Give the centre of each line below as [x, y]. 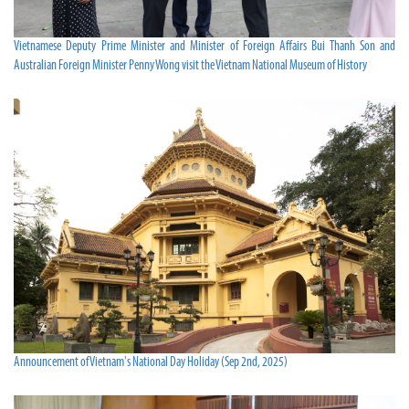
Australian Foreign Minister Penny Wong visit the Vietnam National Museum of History [190, 67]
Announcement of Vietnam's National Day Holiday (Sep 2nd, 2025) [151, 363]
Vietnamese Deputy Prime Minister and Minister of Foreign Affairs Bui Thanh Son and [204, 47]
